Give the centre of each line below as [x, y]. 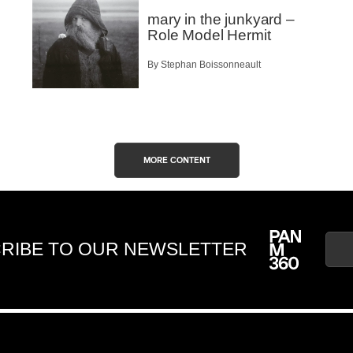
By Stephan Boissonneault [204, 64]
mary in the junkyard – [221, 20]
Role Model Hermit [209, 35]
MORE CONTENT [176, 160]
